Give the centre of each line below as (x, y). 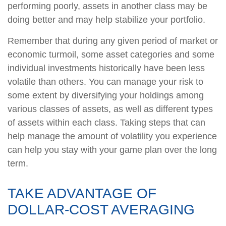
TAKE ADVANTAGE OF (82, 193)
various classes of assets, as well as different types (110, 109)
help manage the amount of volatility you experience (112, 136)
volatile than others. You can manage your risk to (105, 81)
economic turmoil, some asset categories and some (111, 54)
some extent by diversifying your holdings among (106, 95)
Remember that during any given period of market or (113, 41)
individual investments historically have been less (106, 68)
